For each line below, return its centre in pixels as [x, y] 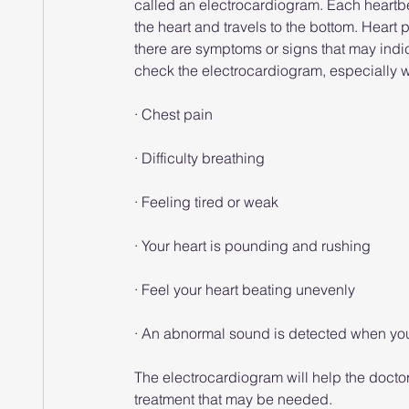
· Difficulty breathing [199, 158]
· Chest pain [173, 114]
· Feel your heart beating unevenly [245, 289]
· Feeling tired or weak [206, 202]
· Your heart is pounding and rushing [252, 246]
